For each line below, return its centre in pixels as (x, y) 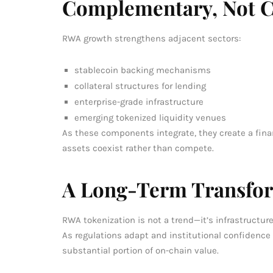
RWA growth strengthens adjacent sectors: (151, 38)
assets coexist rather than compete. (138, 148)
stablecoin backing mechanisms (143, 70)
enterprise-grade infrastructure (139, 101)
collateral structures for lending (140, 86)
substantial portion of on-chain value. (140, 250)
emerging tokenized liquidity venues (150, 117)
